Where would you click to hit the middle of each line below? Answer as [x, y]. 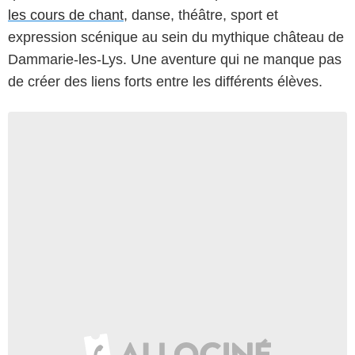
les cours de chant [66, 15]
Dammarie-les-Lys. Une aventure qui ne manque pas [175, 59]
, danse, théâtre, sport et [201, 15]
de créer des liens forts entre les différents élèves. [165, 81]
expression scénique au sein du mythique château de [176, 37]
